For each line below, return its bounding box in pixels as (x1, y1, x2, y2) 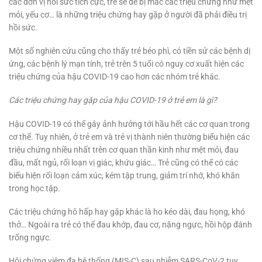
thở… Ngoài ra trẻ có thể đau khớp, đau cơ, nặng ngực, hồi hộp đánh (9, 219, 252, 229)
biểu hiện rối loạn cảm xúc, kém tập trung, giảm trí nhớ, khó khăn (9, 170, 240, 180)
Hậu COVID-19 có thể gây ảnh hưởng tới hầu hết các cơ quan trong (9, 119, 250, 129)
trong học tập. (9, 183, 60, 193)
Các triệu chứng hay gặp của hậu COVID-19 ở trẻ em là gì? (9, 95, 217, 105)
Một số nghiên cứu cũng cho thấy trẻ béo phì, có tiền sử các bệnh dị (9, 46, 250, 56)
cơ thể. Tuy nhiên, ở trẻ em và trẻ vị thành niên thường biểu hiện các (9, 132, 250, 142)
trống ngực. (9, 232, 51, 242)
